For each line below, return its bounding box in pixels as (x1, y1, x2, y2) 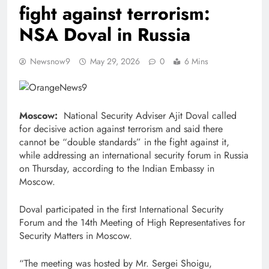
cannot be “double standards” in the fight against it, (19, 134, 229, 149)
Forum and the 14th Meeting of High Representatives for (19, 215, 245, 229)
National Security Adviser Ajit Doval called (58, 108, 237, 122)
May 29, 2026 (90, 55, 140, 67)
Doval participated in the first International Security (19, 202, 223, 216)
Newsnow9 (30, 55, 70, 67)
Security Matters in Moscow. (19, 228, 132, 243)
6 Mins (184, 55, 208, 67)
